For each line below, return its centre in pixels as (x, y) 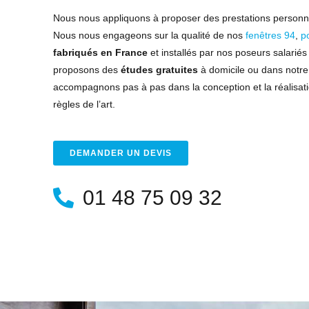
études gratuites (158, 70)
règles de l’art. (84, 104)
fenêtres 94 (271, 35)
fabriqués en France (101, 52)
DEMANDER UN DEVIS (121, 153)
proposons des (86, 70)
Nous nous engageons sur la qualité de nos (150, 35)
